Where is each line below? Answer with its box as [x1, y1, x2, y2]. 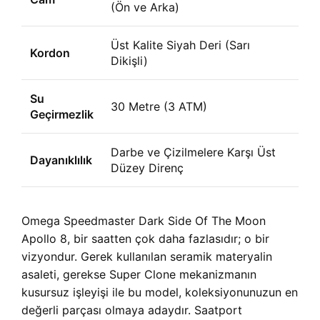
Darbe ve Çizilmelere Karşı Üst [111, 145, 276, 159]
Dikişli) [111, 54, 148, 68]
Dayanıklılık [30, 153, 92, 167]
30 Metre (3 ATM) [111, 99, 207, 114]
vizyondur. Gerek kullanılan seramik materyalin [21, 249, 272, 264]
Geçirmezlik [30, 107, 94, 121]
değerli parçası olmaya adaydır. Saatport [21, 303, 242, 317]
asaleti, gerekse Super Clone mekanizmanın [21, 267, 256, 281]
